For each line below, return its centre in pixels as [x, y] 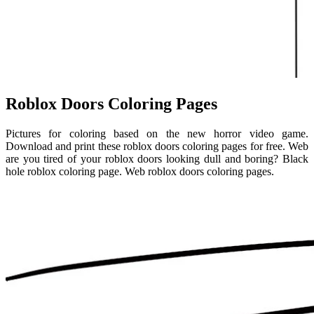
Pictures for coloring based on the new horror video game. [157, 134]
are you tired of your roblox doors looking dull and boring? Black [157, 159]
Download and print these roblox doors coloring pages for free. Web [157, 146]
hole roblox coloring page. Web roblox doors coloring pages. [140, 172]
